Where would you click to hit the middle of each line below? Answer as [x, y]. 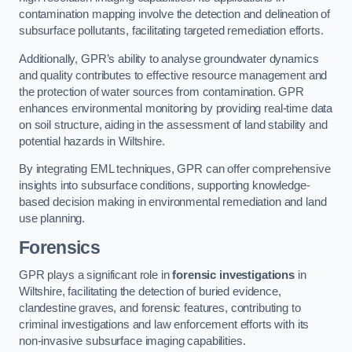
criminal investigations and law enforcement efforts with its [164, 325]
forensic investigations [234, 275]
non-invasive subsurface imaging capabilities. [132, 341]
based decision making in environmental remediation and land [173, 202]
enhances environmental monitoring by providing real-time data [176, 108]
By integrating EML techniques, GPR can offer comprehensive [175, 169]
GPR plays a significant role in [96, 275]
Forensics [59, 247]
